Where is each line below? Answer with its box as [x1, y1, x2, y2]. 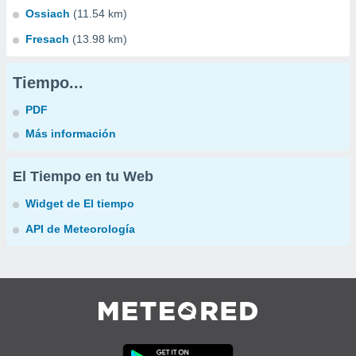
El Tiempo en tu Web [13, 168, 153, 184]
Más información [25, 127, 116, 140]
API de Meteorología [25, 222, 135, 235]
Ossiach [25, 7, 70, 20]
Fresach [25, 33, 69, 45]
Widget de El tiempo [25, 197, 134, 210]
